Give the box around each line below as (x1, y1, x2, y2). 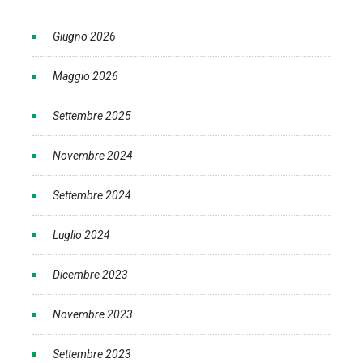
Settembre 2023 (53, 348, 131, 361)
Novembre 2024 (53, 149, 133, 163)
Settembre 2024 (53, 189, 131, 203)
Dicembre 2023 (53, 268, 128, 282)
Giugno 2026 (53, 30, 116, 44)
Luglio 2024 (53, 228, 110, 242)
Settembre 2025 (53, 109, 131, 123)
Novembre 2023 (53, 308, 133, 322)
